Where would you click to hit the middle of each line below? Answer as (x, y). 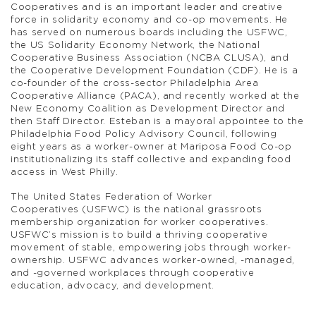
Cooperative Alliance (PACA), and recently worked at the (155, 96)
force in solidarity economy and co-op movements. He (150, 20)
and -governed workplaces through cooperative (133, 273)
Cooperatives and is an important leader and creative (147, 7)
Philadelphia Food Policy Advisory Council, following (144, 134)
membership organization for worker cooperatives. (140, 222)
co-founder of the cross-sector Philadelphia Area (135, 83)
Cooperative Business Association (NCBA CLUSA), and (150, 58)
